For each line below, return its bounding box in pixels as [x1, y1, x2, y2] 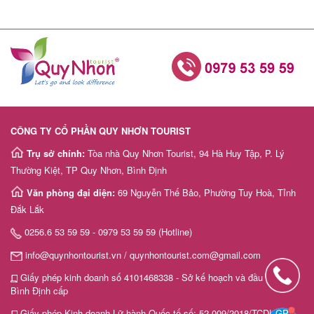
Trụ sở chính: [27, 146, 88, 161]
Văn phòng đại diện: [27, 186, 118, 200]
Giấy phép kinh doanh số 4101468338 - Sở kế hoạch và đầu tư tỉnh [18, 270, 292, 284]
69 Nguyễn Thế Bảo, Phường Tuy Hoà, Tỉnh [118, 186, 296, 200]
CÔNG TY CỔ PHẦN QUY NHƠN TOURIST [11, 124, 191, 138]
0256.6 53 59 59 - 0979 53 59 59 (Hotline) [22, 225, 192, 239]
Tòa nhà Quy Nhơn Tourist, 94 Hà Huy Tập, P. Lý [88, 146, 285, 161]
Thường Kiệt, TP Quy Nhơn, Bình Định [11, 163, 167, 177]
